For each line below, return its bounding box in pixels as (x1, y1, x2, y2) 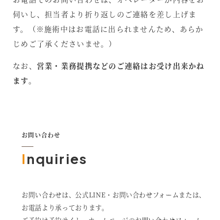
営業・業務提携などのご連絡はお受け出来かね (36, 60, 205, 71)
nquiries (27, 150, 88, 167)
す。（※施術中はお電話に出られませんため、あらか (13, 23, 204, 34)
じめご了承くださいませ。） (13, 38, 117, 49)
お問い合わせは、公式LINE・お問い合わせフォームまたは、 (22, 190, 206, 200)
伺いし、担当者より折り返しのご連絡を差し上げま (13, 8, 197, 19)
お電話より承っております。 (22, 203, 109, 213)
